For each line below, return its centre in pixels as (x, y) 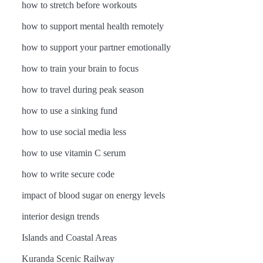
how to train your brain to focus (80, 68)
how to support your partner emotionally (96, 47)
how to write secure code (68, 174)
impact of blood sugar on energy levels (93, 195)
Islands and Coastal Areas (69, 237)
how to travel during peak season (82, 90)
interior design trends (60, 216)
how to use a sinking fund (69, 111)
